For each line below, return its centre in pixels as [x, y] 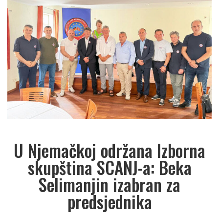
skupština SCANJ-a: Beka [109, 167]
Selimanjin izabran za [109, 185]
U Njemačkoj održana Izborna [109, 150]
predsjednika [109, 202]
